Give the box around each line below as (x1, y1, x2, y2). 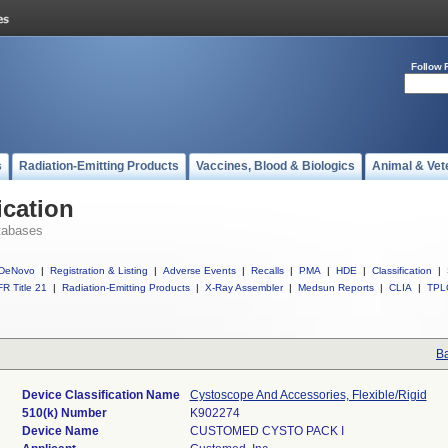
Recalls (251, 265, 284, 276)
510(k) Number (21, 406, 107, 420)
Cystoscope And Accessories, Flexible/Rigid (189, 388, 427, 402)
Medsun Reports (298, 282, 374, 293)
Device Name (21, 424, 99, 438)
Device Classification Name (21, 388, 180, 402)
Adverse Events (163, 265, 236, 276)
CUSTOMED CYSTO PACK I (189, 424, 344, 438)
